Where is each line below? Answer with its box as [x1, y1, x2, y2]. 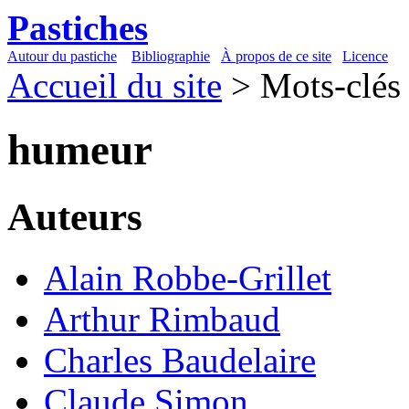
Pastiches [7, 8, 148, 47]
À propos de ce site [221, 48, 331, 64]
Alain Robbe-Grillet [44, 257, 331, 298]
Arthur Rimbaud [44, 299, 280, 339]
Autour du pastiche [7, 48, 117, 64]
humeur [7, 126, 152, 174]
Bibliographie [131, 48, 210, 64]
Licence [342, 48, 388, 64]
